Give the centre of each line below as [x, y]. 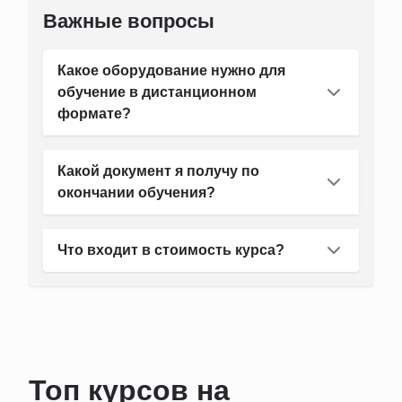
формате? [94, 114]
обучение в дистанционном [157, 92]
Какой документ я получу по [158, 171]
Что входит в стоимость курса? [171, 250]
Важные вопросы [129, 21]
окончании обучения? [136, 192]
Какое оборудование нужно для [171, 70]
